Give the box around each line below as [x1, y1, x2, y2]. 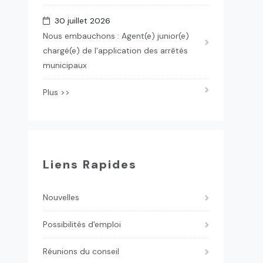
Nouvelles [42, 192, 79, 203]
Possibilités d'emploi [42, 219, 121, 230]
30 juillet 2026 [49, 16, 110, 26]
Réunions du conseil [42, 246, 119, 257]
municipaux [42, 60, 87, 70]
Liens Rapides [42, 157, 137, 172]
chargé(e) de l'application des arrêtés [42, 45, 188, 56]
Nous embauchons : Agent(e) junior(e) [42, 31, 189, 41]
